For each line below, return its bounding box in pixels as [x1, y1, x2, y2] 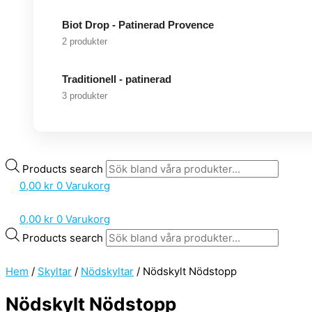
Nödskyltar [81, 264, 134, 278]
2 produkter [62, 36, 107, 47]
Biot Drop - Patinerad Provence [62, 18, 214, 31]
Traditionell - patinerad [62, 72, 171, 85]
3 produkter [62, 90, 107, 101]
